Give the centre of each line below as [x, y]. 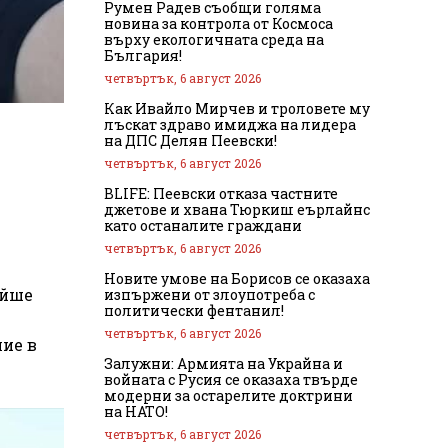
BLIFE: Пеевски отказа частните [221, 193]
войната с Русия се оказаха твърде [231, 379]
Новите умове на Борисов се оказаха [237, 278]
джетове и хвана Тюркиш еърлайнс [237, 209]
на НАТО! [136, 411]
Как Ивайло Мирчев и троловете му [237, 108]
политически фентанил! [194, 310]
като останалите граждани [203, 225]
